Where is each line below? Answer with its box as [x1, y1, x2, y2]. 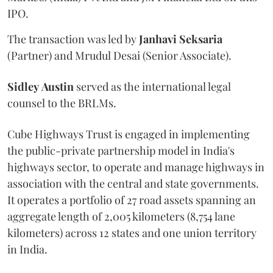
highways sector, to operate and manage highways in [7, 160, 264, 174]
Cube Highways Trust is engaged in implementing [7, 127, 250, 141]
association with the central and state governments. [7, 176, 259, 191]
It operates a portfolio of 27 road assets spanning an [7, 193, 256, 207]
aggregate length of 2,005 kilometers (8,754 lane [7, 209, 235, 224]
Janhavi [139, 32, 177, 46]
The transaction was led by [7, 32, 139, 46]
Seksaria [179, 32, 222, 46]
